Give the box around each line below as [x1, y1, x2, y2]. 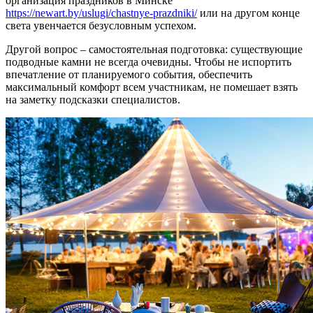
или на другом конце [197, 6, 300, 19]
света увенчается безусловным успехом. [6, 19, 196, 31]
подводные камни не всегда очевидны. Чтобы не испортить [6, 55, 291, 68]
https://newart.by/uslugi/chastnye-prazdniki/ [6, 6, 197, 19]
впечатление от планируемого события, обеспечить [6, 68, 252, 80]
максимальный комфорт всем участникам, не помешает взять [6, 80, 298, 93]
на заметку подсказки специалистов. [6, 93, 180, 105]
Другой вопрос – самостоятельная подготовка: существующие [6, 43, 303, 55]
